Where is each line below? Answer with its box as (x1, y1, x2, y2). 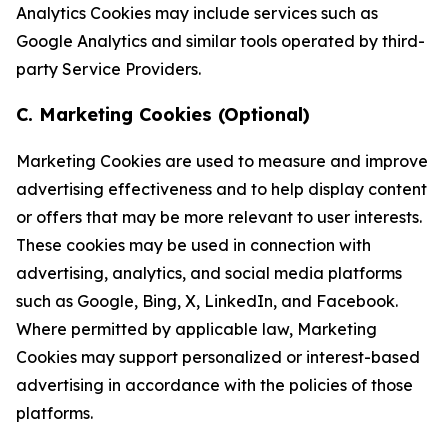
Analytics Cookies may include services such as (16, 3, 378, 23)
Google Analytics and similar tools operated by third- (16, 31, 425, 51)
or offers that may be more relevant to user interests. (16, 207, 422, 227)
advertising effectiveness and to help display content (16, 179, 427, 199)
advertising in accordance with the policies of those (16, 375, 413, 395)
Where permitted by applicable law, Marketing (16, 319, 377, 339)
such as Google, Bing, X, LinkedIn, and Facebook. (16, 291, 398, 311)
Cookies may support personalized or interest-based (16, 347, 420, 367)
